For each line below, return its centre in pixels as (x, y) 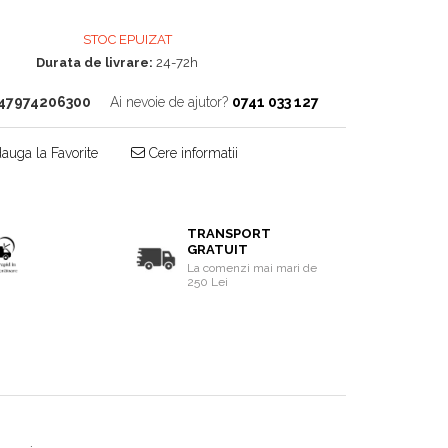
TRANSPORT (229, 233)
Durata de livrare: (95, 62)
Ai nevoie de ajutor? (168, 102)
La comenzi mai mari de (252, 268)
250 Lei (208, 282)
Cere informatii (191, 153)
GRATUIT (218, 249)
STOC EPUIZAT (126, 39)
